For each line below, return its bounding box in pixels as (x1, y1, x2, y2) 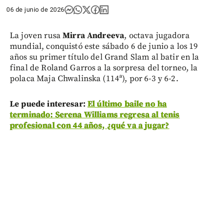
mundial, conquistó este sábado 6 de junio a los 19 (10, 41, 198, 52)
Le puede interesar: (10, 98, 88, 109)
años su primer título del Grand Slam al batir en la (10, 51, 199, 63)
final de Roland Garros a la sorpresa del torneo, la (10, 62, 198, 73)
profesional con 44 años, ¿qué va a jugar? (10, 120, 170, 131)
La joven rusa (10, 30, 63, 41)
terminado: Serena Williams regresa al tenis (10, 109, 180, 120)
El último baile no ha (88, 98, 167, 109)
